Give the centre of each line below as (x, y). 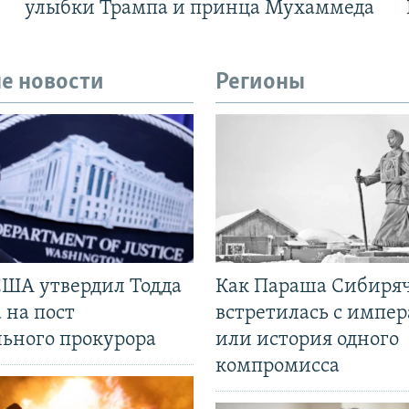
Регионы (260, 83)
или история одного (307, 341)
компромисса (278, 367)
